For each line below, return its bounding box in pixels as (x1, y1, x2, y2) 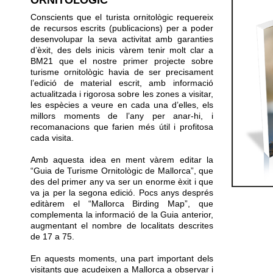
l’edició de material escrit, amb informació (30, 78, 213, 88)
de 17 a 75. (30, 232, 74, 241)
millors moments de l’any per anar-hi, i (30, 111, 213, 121)
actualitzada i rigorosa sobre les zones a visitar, (30, 89, 213, 99)
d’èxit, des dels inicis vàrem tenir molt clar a (30, 45, 213, 55)
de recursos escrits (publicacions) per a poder (30, 23, 213, 33)
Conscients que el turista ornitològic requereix (30, 12, 213, 22)
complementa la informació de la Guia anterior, (30, 210, 213, 219)
